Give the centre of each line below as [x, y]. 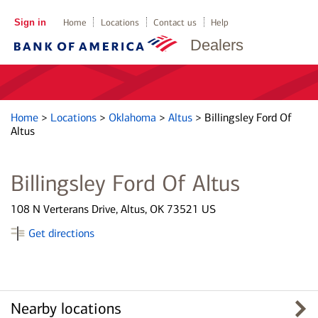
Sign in [30, 22]
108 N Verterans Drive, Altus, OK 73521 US [113, 209]
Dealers [217, 45]
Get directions [61, 233]
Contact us [175, 22]
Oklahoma [134, 117]
